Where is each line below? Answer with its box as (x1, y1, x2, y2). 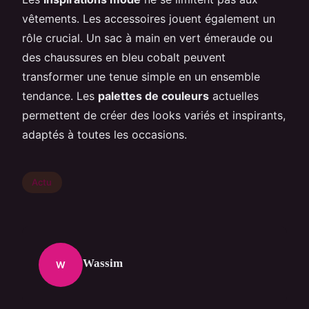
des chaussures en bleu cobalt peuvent (22, 50, 226, 64)
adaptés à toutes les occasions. (22, 127, 187, 141)
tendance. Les (22, 88, 98, 103)
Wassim (83, 257, 123, 270)
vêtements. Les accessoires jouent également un (22, 11, 275, 26)
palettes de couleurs (98, 88, 209, 103)
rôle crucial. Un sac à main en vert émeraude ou (22, 30, 272, 45)
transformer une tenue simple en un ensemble (22, 69, 260, 83)
